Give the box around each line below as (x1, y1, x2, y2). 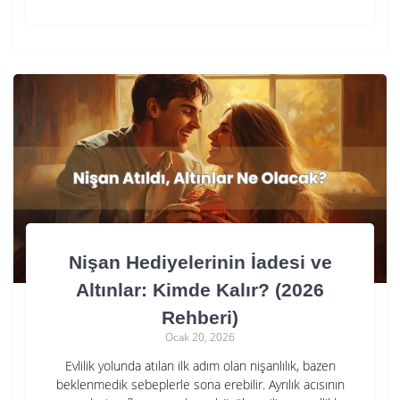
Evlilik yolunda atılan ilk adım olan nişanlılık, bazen (64, 356, 336, 374)
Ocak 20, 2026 (165, 329, 235, 345)
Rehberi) (162, 306, 238, 328)
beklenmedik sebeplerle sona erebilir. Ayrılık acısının (55, 375, 345, 393)
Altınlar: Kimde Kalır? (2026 (76, 279, 324, 300)
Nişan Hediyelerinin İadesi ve (68, 251, 332, 272)
